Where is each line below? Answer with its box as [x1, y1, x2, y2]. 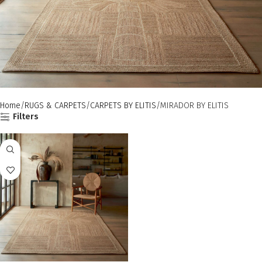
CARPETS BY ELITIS [90, 101, 156, 111]
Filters [13, 112, 39, 122]
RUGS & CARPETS [25, 101, 86, 111]
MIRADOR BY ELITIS [160, 101, 229, 111]
